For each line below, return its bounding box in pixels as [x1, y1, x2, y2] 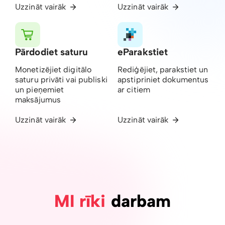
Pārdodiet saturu [15, 46, 88, 58]
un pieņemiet [15, 85, 64, 94]
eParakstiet [118, 46, 168, 58]
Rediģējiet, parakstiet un [118, 65, 208, 74]
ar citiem [118, 85, 150, 94]
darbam [105, 191, 171, 211]
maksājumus [15, 95, 61, 104]
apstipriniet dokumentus [118, 75, 209, 84]
